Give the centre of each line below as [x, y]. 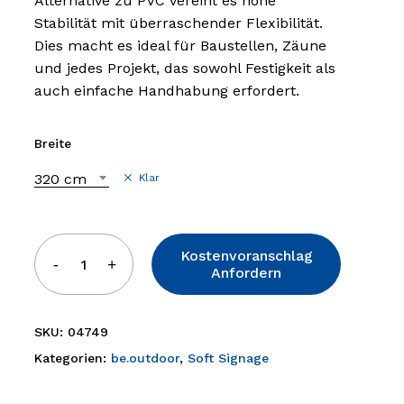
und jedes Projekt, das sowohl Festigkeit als [185, 68]
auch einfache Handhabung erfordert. [167, 91]
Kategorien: [73, 358]
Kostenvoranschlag [246, 256]
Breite [53, 143]
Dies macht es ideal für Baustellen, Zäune [180, 46]
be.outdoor [145, 358]
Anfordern [246, 273]
